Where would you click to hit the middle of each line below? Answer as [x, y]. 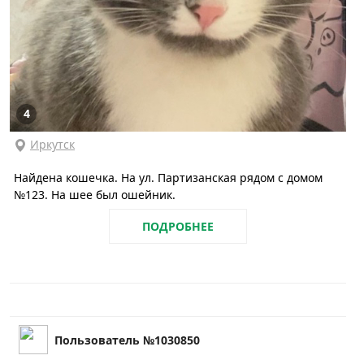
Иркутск [52, 144]
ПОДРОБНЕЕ [178, 226]
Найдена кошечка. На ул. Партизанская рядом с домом [168, 177]
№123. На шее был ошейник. [95, 194]
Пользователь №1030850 [127, 340]
